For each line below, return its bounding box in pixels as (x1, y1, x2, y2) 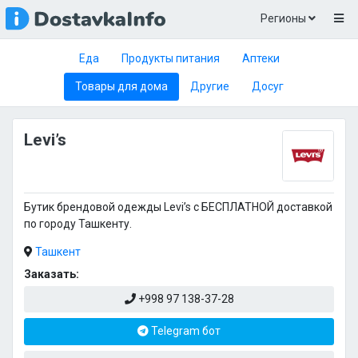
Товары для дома (74, 79, 168, 93)
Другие (189, 79, 229, 93)
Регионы (260, 12, 308, 26)
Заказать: (24, 268, 79, 281)
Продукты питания (121, 51, 220, 65)
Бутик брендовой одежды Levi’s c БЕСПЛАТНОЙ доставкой (24, 201, 332, 214)
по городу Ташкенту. (24, 217, 132, 231)
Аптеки (241, 51, 280, 65)
